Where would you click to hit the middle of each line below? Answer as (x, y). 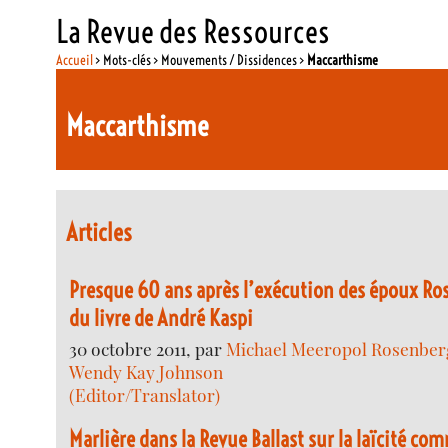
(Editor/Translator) (145, 394)
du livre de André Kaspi (161, 317)
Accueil (75, 59)
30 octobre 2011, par (148, 348)
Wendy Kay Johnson (146, 371)
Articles (99, 232)
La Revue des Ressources (193, 31)
